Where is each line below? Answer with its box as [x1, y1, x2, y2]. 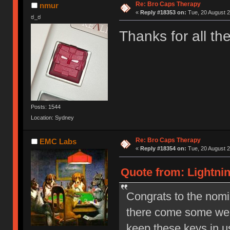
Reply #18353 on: [140, 9, 186, 15]
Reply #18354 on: [140, 145, 186, 152]
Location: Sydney [31, 114, 74, 121]
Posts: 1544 [31, 103, 61, 110]
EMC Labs [39, 137, 76, 146]
